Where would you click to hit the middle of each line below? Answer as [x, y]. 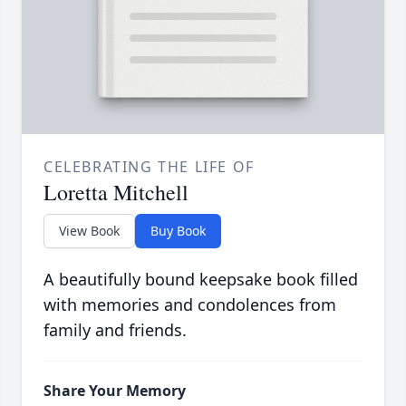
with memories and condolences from [190, 304]
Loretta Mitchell [116, 192]
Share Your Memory [115, 390]
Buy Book [178, 230]
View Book [89, 230]
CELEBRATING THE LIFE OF [149, 166]
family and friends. [115, 329]
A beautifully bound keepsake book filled [201, 279]
